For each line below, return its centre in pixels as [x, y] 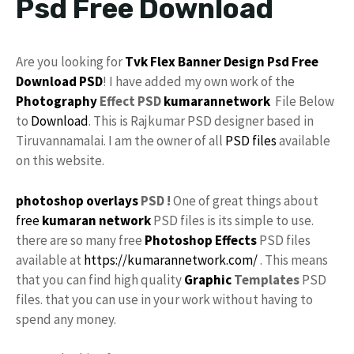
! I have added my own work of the [199, 81]
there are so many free [79, 240]
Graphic [208, 279]
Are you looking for [70, 62]
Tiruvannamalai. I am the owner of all [121, 141]
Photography [56, 101]
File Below [303, 101]
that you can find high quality [100, 279]
